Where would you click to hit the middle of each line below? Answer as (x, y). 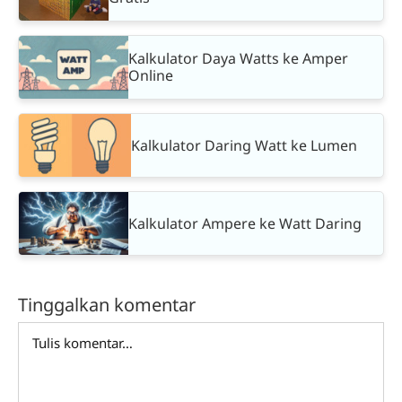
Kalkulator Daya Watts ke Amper (239, 59)
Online (151, 76)
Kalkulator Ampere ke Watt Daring (245, 223)
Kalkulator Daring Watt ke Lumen (244, 145)
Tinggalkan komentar (107, 305)
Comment (51, 332)
